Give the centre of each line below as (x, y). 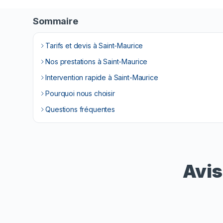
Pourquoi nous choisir (80, 93)
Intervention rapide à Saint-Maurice (102, 77)
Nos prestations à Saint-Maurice (97, 61)
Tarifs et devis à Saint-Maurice (94, 46)
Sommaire (56, 21)
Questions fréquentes (80, 109)
